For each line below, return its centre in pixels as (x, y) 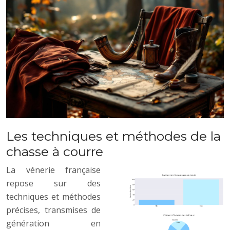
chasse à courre (55, 151)
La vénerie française (53, 170)
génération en (53, 223)
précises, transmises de (53, 210)
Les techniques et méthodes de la (113, 136)
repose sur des (53, 183)
